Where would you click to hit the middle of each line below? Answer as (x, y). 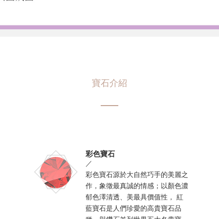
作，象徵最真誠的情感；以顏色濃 (137, 186)
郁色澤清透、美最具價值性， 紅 (134, 197)
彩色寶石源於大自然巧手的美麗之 (137, 175)
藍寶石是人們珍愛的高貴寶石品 (133, 208)
